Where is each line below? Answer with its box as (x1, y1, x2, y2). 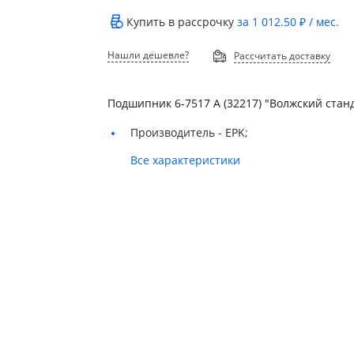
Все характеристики (130, 152, 241, 168)
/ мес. (306, 14, 340, 30)
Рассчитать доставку (234, 49, 331, 63)
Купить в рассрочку (126, 14, 238, 30)
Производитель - (130, 124, 226, 140)
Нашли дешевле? (107, 47, 190, 62)
